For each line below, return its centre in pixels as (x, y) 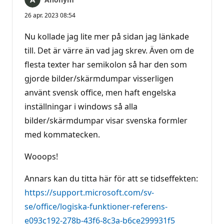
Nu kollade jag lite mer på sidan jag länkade (107, 36)
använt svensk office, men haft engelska (100, 92)
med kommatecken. (62, 134)
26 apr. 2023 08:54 (50, 15)
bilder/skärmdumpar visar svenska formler (106, 120)
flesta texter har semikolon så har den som (106, 64)
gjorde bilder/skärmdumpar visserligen (99, 78)
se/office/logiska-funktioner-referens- (96, 206)
